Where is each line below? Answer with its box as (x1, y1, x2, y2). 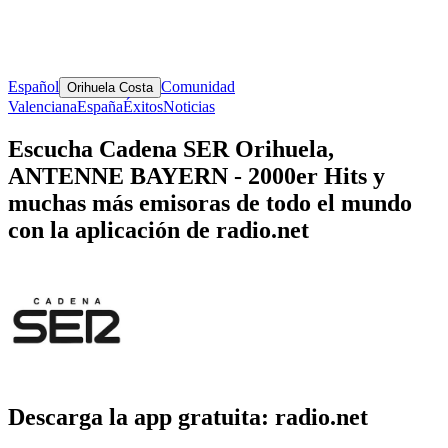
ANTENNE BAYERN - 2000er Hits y (8, 162, 385, 189)
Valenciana (8, 97, 77, 115)
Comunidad (161, 77, 235, 95)
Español (8, 77, 59, 95)
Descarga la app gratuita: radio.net (8, 404, 368, 431)
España (77, 97, 123, 115)
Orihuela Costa (67, 79, 153, 95)
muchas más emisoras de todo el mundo (8, 189, 412, 216)
